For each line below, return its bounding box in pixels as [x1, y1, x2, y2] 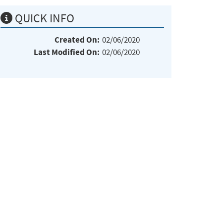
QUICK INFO [12, 10, 74, 26]
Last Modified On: [34, 46, 100, 58]
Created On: [55, 34, 100, 46]
